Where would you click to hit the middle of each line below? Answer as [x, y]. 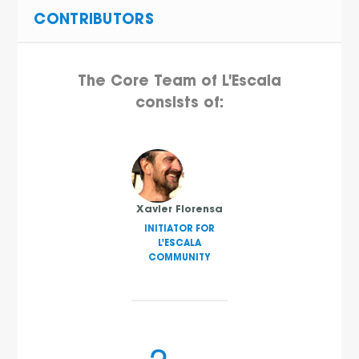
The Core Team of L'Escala [179, 83]
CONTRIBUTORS [94, 21]
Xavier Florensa [179, 210]
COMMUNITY [179, 259]
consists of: [179, 105]
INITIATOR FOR [179, 230]
